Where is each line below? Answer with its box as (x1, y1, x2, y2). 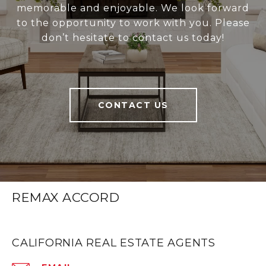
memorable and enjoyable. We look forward (17, 2, 249, 14)
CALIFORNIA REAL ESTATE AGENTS (12, 236, 216, 250)
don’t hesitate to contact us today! (42, 32, 224, 44)
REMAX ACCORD (12, 190, 119, 205)
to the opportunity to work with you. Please (16, 17, 250, 29)
